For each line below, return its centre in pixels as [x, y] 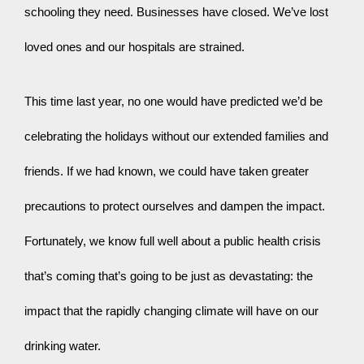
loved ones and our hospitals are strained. [134, 48]
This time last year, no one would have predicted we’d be [173, 102]
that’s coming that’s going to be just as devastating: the [169, 277]
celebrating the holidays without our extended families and [176, 137]
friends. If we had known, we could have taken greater [167, 172]
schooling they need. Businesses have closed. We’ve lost [176, 13]
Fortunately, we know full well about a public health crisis [173, 242]
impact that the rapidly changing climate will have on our [171, 312]
